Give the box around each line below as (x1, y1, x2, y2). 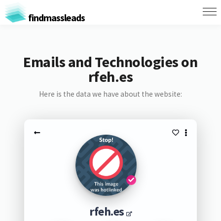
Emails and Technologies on (23, 52, 198, 71)
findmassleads (26, 11, 85, 24)
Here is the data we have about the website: (38, 89, 182, 99)
